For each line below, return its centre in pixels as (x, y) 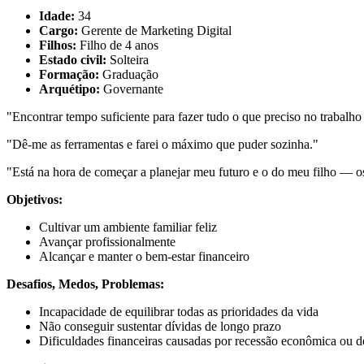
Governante (132, 89)
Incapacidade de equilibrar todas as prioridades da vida (179, 311)
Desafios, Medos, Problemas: (85, 284)
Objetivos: (35, 199)
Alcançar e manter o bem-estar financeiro (144, 256)
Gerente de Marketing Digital (155, 30)
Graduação (129, 74)
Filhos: (58, 45)
